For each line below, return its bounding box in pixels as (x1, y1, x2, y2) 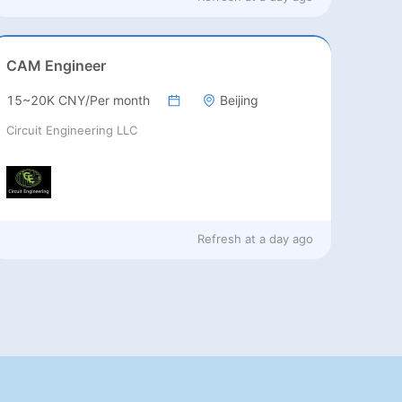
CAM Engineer (6, 57, 107, 75)
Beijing (220, 92, 259, 109)
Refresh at (197, 231, 257, 246)
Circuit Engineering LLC (6, 123, 138, 138)
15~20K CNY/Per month (6, 92, 151, 109)
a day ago (259, 231, 314, 246)
